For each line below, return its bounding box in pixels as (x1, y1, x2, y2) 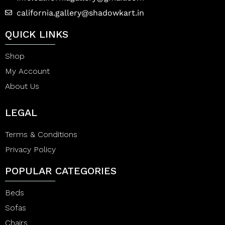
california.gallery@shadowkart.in (16, 8, 144, 18)
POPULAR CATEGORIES (5, 164, 117, 177)
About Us (5, 81, 39, 91)
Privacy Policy (5, 144, 56, 154)
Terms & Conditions (5, 129, 77, 139)
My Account (5, 66, 50, 76)
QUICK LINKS (5, 28, 68, 40)
